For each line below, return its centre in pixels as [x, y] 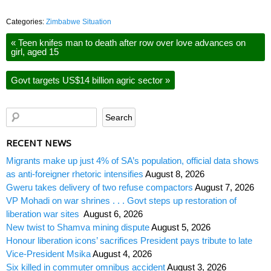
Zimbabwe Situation [79, 22]
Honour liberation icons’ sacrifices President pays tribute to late [129, 241]
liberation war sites [44, 214]
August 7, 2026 [224, 188]
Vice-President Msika [48, 254]
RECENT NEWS [39, 143]
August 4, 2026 [122, 254]
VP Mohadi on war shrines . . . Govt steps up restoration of [121, 201]
